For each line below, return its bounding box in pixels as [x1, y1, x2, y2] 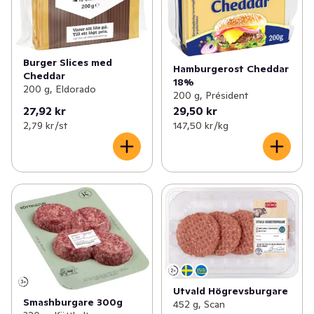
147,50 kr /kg [172, 118, 228, 132]
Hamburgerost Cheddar [172, 62, 289, 75]
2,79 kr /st [23, 118, 67, 132]
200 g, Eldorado [23, 83, 96, 96]
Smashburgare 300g [23, 295, 123, 308]
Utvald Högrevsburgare [172, 284, 288, 297]
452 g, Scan [172, 297, 225, 310]
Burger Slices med [23, 56, 112, 69]
